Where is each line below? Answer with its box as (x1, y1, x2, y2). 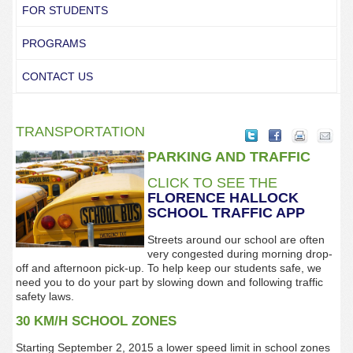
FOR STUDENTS (21, 4, 108, 17)
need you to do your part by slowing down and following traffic (15, 276, 323, 288)
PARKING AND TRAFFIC (147, 149, 311, 165)
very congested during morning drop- (147, 247, 333, 260)
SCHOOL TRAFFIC (147, 205, 273, 221)
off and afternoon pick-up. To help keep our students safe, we (15, 262, 321, 274)
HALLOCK (229, 190, 299, 206)
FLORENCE (147, 190, 230, 206)
